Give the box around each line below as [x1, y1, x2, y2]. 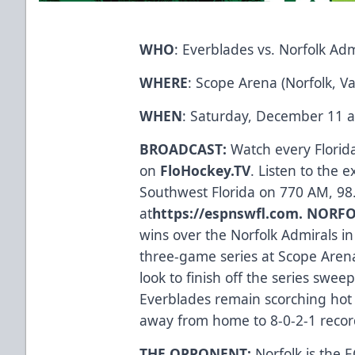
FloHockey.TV [160, 160, 251, 180]
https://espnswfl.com [152, 203, 300, 223]
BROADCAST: [139, 139, 231, 158]
